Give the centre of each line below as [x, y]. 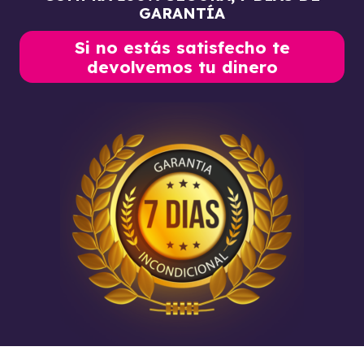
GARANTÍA [182, 13]
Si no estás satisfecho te [182, 48]
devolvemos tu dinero [182, 67]
